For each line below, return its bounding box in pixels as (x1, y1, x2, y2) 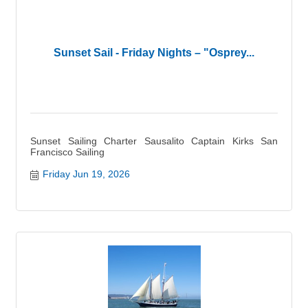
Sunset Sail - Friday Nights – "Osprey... (54, 47, 254, 59)
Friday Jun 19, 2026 (42, 168, 130, 179)
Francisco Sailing (30, 146, 104, 157)
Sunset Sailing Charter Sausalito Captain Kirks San (30, 135, 278, 146)
